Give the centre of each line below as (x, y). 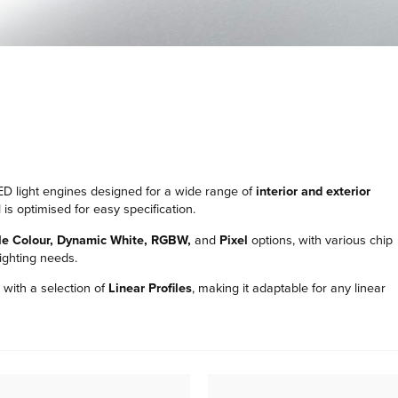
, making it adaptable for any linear (289, 288)
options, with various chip (320, 240)
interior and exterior (313, 192)
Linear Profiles (150, 288)
